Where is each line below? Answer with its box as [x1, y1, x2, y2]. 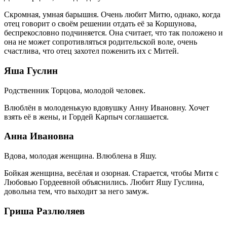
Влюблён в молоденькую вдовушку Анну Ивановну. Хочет [4, 103, 209, 112]
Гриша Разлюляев [4, 205, 85, 216]
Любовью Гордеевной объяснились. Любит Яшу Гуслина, [4, 177, 204, 186]
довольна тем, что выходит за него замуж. [4, 186, 149, 196]
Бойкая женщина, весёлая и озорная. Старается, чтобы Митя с [4, 168, 218, 177]
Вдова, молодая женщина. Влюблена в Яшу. [4, 151, 157, 160]
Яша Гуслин [4, 65, 58, 76]
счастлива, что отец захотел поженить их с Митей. [4, 47, 179, 56]
